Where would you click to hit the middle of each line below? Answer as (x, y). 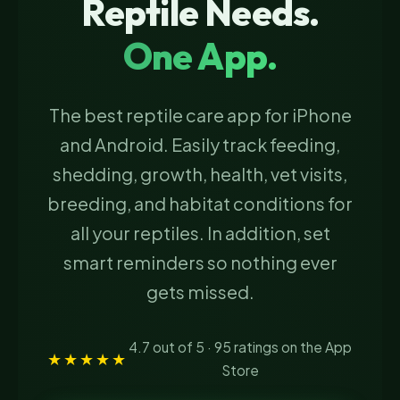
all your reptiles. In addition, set (200, 233)
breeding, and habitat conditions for (200, 203)
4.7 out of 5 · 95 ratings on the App (240, 347)
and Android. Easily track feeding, (200, 144)
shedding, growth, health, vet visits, (200, 174)
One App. (200, 56)
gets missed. (200, 292)
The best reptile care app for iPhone (200, 115)
